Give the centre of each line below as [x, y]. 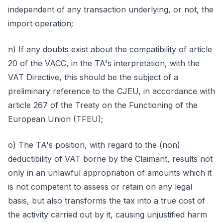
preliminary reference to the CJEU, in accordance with [111, 91]
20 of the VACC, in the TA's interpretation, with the [104, 63]
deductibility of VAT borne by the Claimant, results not [110, 159]
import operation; [41, 23]
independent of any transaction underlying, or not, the [111, 9]
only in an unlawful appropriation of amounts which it [110, 173]
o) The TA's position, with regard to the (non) [94, 145]
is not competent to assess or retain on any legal [100, 187]
